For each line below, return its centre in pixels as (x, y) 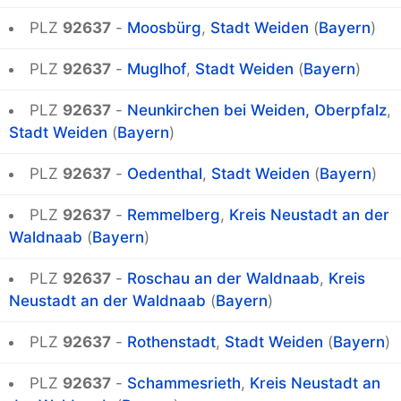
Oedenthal (165, 174)
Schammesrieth (184, 384)
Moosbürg (164, 28)
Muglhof (157, 69)
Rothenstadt (171, 342)
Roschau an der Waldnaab (223, 279)
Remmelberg (174, 215)
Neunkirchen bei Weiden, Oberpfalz (257, 111)
